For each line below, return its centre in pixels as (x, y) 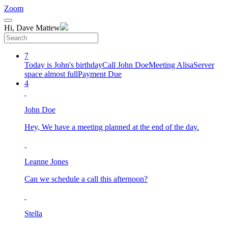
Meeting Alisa (171, 65)
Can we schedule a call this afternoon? (86, 179)
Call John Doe (125, 65)
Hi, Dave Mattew (32, 28)
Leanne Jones (46, 162)
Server (204, 65)
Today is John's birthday (63, 65)
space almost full (51, 74)
